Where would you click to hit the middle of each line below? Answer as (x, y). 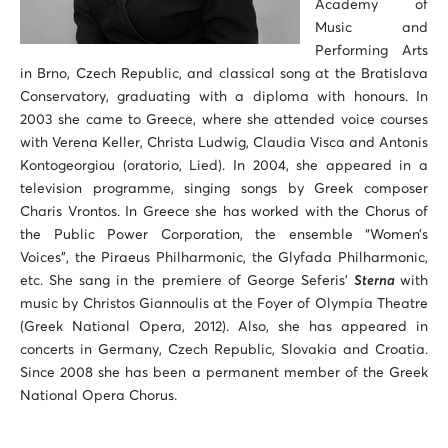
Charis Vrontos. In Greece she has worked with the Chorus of (224, 212)
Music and (371, 28)
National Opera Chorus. (98, 396)
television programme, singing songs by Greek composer (224, 189)
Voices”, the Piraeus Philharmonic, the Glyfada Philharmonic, (224, 258)
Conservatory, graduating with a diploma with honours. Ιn (224, 97)
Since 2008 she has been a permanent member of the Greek (224, 373)
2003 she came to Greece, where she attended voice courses (224, 120)
